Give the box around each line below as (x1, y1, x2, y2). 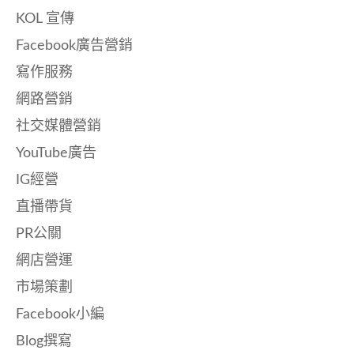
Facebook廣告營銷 (16, 38, 133, 53)
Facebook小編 (16, 307, 104, 322)
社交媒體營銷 (16, 119, 101, 134)
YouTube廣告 (16, 145, 96, 160)
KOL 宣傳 (16, 11, 74, 26)
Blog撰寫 (16, 333, 72, 348)
